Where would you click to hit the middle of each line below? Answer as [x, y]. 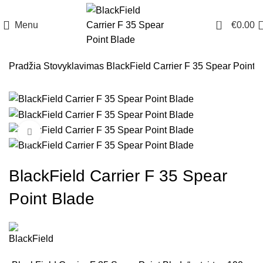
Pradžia [26, 66]
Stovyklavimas [75, 66]
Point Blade [52, 199]
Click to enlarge [73, 132]
